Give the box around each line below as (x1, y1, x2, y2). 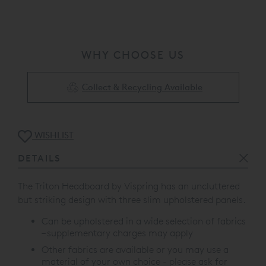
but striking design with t (18, 194, 122, 205)
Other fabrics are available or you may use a (42, 243, 229, 255)
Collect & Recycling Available (81, 81, 202, 93)
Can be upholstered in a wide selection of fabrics (42, 215, 246, 227)
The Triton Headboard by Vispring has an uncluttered (18, 180, 240, 192)
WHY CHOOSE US (81, 48, 185, 62)
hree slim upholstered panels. (122, 194, 246, 205)
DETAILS (18, 153, 61, 164)
